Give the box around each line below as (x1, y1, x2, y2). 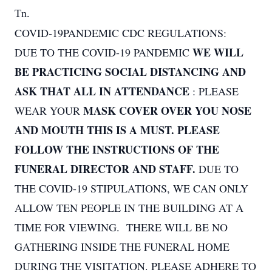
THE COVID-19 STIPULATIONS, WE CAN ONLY (15, 181, 248, 195)
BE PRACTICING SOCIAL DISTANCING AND (15, 64, 246, 80)
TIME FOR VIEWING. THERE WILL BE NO (15, 220, 228, 234)
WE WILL (192, 44, 243, 60)
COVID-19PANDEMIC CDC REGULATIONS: (15, 25, 226, 40)
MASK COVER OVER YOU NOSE (83, 103, 251, 118)
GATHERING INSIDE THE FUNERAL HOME (15, 239, 229, 254)
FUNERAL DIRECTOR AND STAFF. (15, 161, 199, 177)
